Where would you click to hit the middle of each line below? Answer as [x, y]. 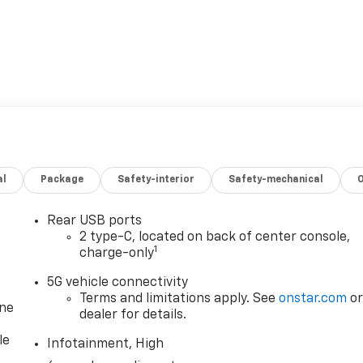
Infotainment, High [106, 344]
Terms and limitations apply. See [179, 299]
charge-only [117, 253]
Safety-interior [156, 179]
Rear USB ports [95, 221]
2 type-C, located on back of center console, [215, 237]
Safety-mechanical [276, 179]
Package [62, 179]
